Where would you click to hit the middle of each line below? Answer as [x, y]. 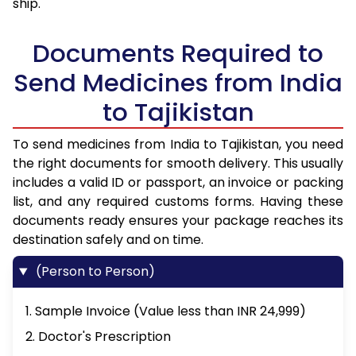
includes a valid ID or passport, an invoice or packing [178, 183]
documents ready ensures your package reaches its [178, 221]
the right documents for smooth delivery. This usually [178, 164]
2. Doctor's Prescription [98, 337]
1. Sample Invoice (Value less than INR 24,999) [166, 311]
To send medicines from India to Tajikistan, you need [178, 145]
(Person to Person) [93, 272]
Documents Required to [178, 54]
